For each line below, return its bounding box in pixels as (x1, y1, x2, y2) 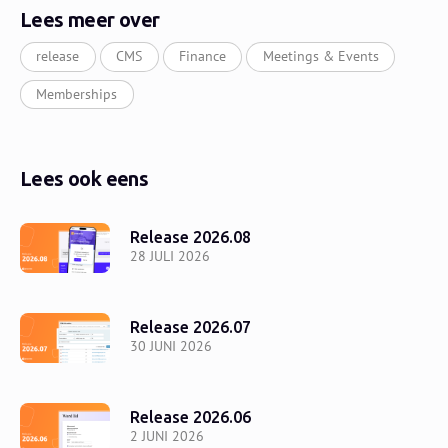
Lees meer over (20, 8, 160, 33)
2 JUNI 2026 (130, 426, 204, 445)
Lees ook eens (20, 167, 149, 192)
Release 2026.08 (130, 227, 251, 247)
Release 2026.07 (130, 317, 251, 337)
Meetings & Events (262, 47, 379, 66)
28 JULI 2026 (130, 246, 210, 265)
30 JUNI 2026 (130, 336, 212, 355)
